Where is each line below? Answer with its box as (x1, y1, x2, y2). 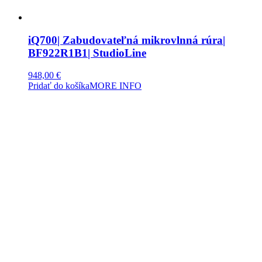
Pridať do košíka (28, 81, 89, 91)
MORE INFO (89, 81, 142, 91)
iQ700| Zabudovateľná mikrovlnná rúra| (28, 33, 225, 46)
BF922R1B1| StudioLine (28, 46, 146, 59)
